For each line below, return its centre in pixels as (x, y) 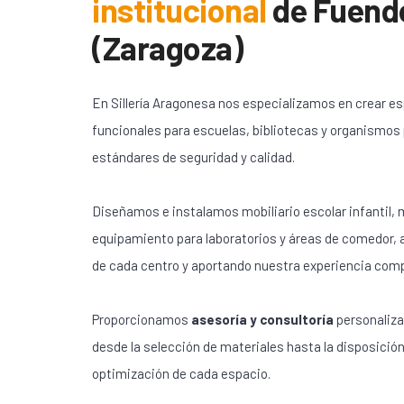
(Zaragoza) (167, 47)
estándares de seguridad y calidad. (193, 157)
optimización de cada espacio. (181, 373)
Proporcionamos (142, 319)
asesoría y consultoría (262, 319)
